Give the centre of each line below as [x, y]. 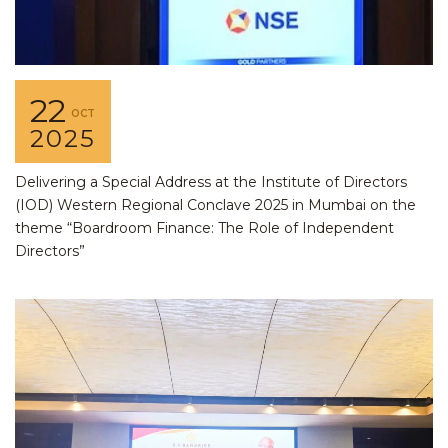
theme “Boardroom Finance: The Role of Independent [204, 228]
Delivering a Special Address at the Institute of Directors [211, 182]
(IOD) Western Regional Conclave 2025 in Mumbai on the [215, 205]
